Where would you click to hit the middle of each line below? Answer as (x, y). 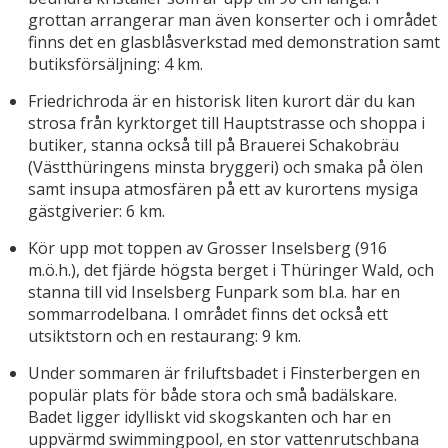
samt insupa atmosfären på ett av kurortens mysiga (223, 189)
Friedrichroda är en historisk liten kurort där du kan (221, 101)
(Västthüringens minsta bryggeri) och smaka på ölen (225, 167)
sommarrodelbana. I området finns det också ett (208, 314)
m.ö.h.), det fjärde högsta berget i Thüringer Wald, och (231, 270)
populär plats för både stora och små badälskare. (212, 395)
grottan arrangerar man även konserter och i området (232, 20)
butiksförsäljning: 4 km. (115, 64)
